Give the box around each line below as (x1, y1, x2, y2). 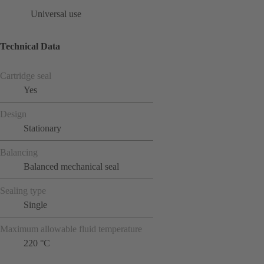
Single (24, 199, 47, 210)
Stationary (24, 123, 61, 133)
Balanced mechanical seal (24, 161, 119, 171)
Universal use (31, 9, 81, 19)
